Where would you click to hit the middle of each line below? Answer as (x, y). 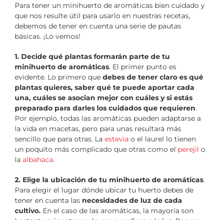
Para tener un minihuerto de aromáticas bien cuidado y (110, 6)
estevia (117, 139)
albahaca (38, 160)
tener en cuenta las (48, 201)
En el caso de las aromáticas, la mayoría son (118, 211)
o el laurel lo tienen (162, 139)
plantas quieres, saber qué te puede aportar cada (105, 88)
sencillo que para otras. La (60, 139)
